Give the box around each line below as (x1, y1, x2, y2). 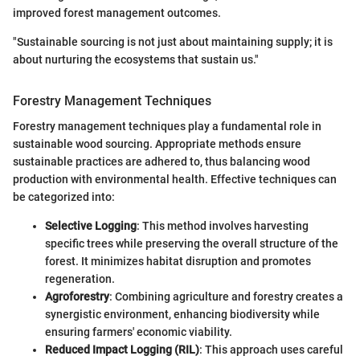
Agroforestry (45, 289, 109, 303)
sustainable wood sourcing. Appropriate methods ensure (13, 137, 301, 150)
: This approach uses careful (199, 342, 343, 356)
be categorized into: (13, 190, 115, 203)
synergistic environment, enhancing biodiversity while (45, 307, 320, 321)
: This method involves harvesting (137, 219, 309, 232)
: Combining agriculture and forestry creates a (109, 289, 343, 303)
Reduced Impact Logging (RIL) (45, 342, 199, 356)
